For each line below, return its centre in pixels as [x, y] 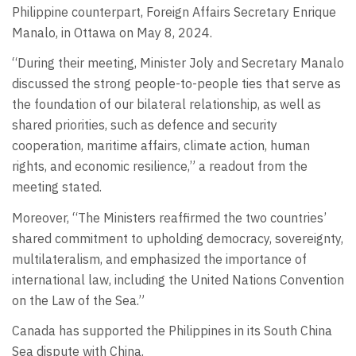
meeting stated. [58, 187]
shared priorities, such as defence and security [145, 125]
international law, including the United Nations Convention [178, 279]
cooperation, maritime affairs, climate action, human [161, 146]
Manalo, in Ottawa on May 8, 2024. [112, 32]
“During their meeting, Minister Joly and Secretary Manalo [178, 63]
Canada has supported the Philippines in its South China [172, 331]
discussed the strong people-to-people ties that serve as [176, 84]
